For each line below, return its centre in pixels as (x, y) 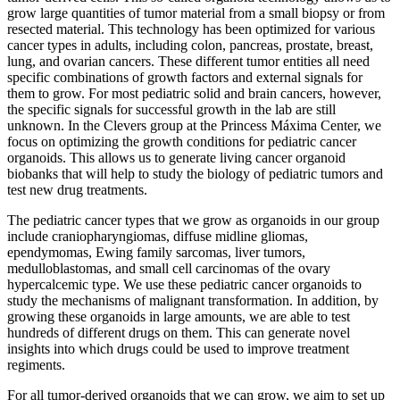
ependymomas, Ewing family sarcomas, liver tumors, (156, 253)
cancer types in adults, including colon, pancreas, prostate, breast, (190, 46)
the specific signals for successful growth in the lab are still (171, 110)
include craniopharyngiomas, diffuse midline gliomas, (158, 237)
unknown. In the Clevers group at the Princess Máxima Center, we (194, 126)
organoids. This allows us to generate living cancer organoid (176, 158)
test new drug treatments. (79, 190)
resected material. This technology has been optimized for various (191, 29)
